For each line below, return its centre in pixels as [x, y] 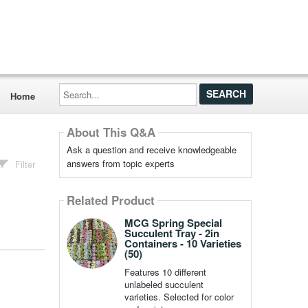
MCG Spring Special [173, 223]
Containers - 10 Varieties [183, 243]
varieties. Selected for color [179, 297]
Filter [25, 164]
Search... [76, 87]
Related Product [110, 200]
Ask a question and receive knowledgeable [151, 150]
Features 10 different [165, 272]
